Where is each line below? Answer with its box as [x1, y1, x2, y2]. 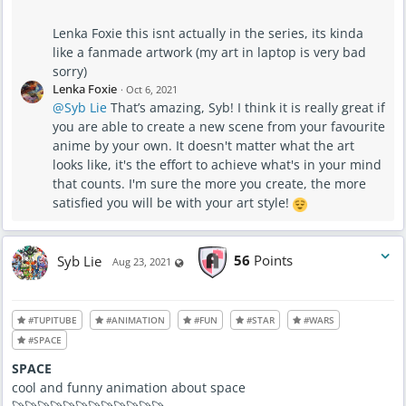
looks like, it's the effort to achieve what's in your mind [53, 156, 382, 174]
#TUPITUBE [25, 314, 77, 327]
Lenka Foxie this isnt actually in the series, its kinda [53, 24, 363, 43]
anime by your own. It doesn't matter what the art [53, 137, 354, 155]
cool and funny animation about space [12, 379, 246, 397]
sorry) [53, 63, 87, 81]
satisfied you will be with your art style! [53, 194, 293, 212]
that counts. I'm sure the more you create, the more [53, 175, 366, 193]
